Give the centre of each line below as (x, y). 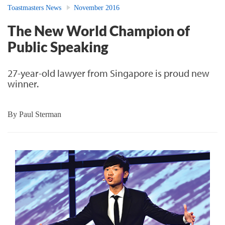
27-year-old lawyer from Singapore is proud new (108, 73)
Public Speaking (58, 46)
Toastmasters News (34, 8)
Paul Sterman (40, 114)
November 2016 (97, 8)
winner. (23, 83)
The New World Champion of (99, 30)
